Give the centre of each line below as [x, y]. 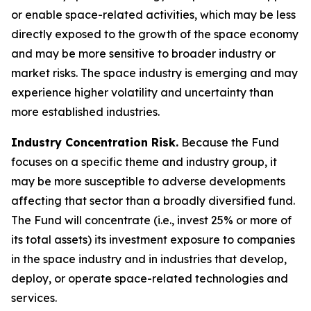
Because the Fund [229, 142]
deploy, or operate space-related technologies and [150, 278]
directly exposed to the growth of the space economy [155, 34]
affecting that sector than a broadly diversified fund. [153, 201]
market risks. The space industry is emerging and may [154, 73]
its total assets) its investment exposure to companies [153, 239]
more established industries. [85, 112]
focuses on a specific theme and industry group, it [144, 162]
